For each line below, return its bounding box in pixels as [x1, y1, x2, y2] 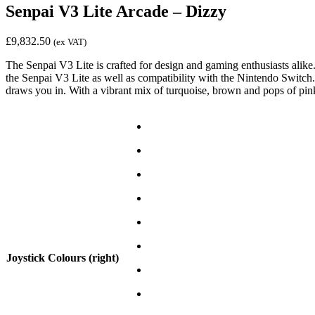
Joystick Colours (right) [6, 251, 119, 264]
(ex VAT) [53, 36, 86, 47]
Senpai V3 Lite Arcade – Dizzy [6, 1, 226, 20]
